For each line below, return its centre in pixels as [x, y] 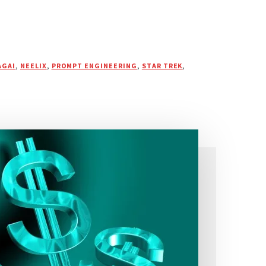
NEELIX [33, 66]
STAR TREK [162, 66]
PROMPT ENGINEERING [94, 66]
